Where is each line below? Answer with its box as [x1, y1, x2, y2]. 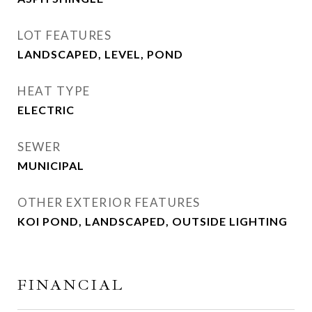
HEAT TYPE [17, 83, 91, 98]
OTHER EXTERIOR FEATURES [17, 194, 201, 210]
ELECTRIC [17, 102, 75, 116]
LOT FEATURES [17, 27, 111, 42]
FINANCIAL [17, 275, 124, 294]
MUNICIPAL [17, 158, 84, 172]
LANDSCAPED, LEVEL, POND [17, 47, 183, 61]
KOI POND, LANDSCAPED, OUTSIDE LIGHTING [17, 214, 288, 228]
